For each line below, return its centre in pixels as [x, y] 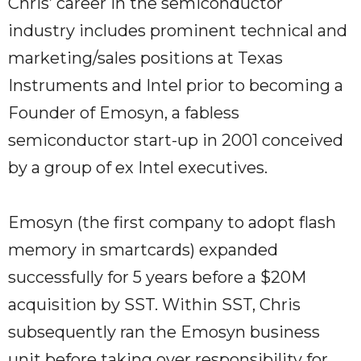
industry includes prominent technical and [178, 31]
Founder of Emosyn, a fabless [124, 113]
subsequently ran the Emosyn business [164, 332]
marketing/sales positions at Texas [145, 58]
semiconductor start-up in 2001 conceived [176, 141]
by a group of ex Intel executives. [138, 168]
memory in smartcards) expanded [143, 250]
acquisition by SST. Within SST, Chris [154, 305]
